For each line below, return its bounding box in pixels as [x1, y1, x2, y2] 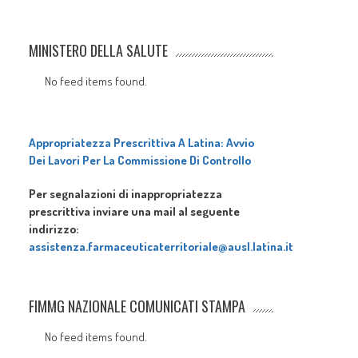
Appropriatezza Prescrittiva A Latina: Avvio [29, 135, 255, 151]
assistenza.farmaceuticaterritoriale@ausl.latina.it [29, 239, 294, 255]
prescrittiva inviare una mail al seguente [29, 204, 241, 220]
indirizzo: [29, 221, 80, 237]
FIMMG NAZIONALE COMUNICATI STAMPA [29, 296, 246, 317]
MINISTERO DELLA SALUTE [29, 40, 169, 62]
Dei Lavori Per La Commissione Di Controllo [29, 153, 252, 169]
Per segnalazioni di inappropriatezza [29, 186, 223, 202]
